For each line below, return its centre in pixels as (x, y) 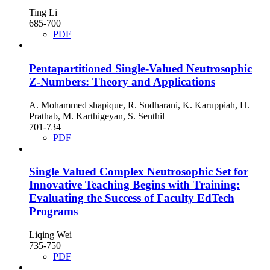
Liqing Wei (50, 235)
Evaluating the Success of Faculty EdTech (132, 198)
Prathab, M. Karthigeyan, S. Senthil (97, 116)
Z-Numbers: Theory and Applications (122, 81)
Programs (53, 212)
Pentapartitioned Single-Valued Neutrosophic (140, 68)
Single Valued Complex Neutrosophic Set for (139, 172)
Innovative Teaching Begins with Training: (134, 185)
